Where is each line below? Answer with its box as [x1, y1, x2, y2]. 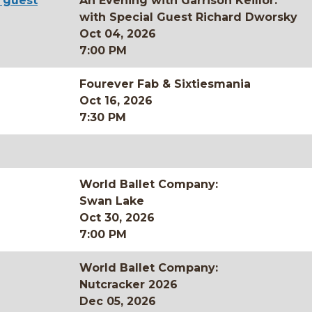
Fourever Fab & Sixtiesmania [79, 77, 251, 91]
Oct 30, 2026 [79, 211, 155, 224]
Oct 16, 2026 [79, 94, 153, 107]
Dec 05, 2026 [79, 295, 156, 308]
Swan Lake [79, 194, 144, 208]
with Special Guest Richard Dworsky [79, 10, 297, 24]
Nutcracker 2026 [79, 278, 178, 291]
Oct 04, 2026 [79, 27, 156, 40]
